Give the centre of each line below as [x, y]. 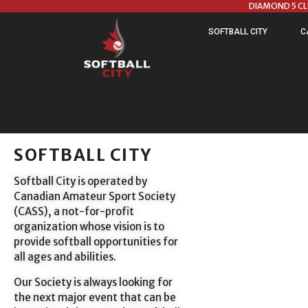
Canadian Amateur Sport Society [95, 197]
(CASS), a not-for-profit [74, 212]
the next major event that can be [95, 297]
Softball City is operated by [80, 181]
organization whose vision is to [89, 227]
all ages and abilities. [66, 257]
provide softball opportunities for [96, 242]
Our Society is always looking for [93, 282]
